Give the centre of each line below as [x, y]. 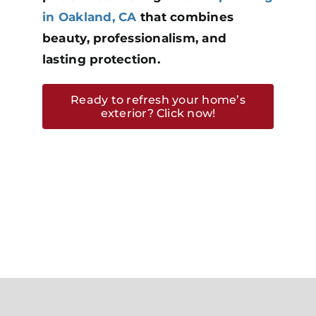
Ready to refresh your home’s [158, 99]
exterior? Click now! [158, 113]
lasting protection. [101, 59]
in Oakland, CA [89, 17]
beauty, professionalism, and [134, 38]
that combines [185, 17]
